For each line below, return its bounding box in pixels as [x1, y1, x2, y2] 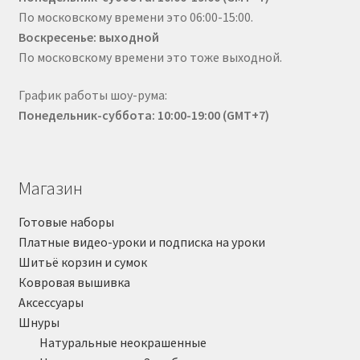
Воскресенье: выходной [18, 28, 159, 45]
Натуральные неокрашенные [39, 333, 207, 350]
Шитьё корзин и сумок [18, 253, 147, 270]
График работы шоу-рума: [18, 87, 167, 104]
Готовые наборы [18, 213, 114, 230]
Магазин [18, 176, 83, 199]
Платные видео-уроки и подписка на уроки [18, 233, 265, 250]
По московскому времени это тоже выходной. [18, 48, 282, 65]
